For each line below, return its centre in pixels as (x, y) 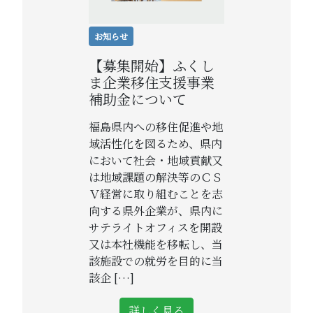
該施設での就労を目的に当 (156, 261)
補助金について (138, 99)
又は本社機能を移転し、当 (156, 244)
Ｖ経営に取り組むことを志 (156, 194)
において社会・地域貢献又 (156, 160)
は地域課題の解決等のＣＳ (156, 177)
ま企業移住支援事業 (152, 82)
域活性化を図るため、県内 (155, 143)
